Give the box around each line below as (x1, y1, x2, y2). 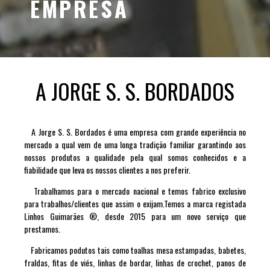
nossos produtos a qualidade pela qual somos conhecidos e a (24, 150, 246, 163)
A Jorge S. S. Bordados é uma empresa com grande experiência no (24, 125, 246, 138)
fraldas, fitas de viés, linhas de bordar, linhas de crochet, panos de (24, 256, 246, 269)
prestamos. (24, 222, 60, 235)
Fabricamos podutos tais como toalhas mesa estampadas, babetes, (24, 243, 246, 256)
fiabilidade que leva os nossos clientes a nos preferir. (24, 163, 190, 176)
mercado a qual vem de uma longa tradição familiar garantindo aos (24, 137, 246, 151)
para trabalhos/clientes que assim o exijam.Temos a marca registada (24, 196, 246, 210)
